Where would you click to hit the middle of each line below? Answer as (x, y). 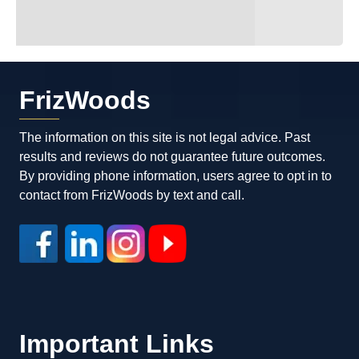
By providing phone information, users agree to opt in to (175, 176)
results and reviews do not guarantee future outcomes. (172, 157)
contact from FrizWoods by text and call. (132, 196)
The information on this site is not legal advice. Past (165, 138)
